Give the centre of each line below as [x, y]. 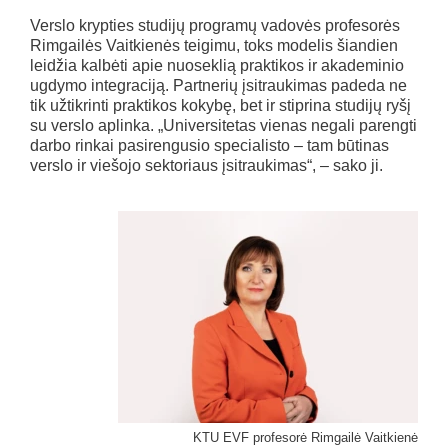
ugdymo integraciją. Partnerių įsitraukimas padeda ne [218, 86]
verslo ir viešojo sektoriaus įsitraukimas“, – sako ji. [206, 166]
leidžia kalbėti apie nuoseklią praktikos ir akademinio [217, 66]
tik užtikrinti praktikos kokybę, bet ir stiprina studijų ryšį [220, 106]
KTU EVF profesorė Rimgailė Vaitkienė [305, 437]
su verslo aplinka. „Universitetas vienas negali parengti [223, 126]
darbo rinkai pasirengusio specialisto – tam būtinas [209, 146]
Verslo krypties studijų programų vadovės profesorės [215, 26]
